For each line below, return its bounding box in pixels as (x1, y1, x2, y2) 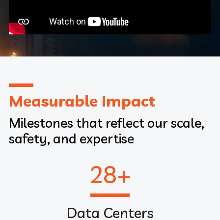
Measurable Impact (8, 90, 155, 110)
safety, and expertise (8, 130, 134, 147)
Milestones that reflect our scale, (8, 114, 204, 131)
